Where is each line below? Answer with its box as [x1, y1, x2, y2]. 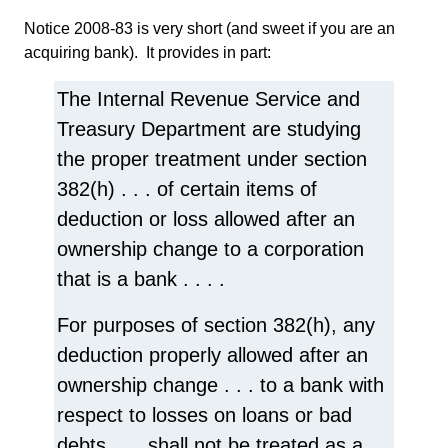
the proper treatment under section [57, 147, 367, 170]
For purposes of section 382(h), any [57, 313, 375, 336]
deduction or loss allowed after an [57, 207, 355, 230]
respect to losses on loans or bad [57, 403, 352, 426]
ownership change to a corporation [57, 237, 364, 260]
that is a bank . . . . [57, 267, 225, 290]
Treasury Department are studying [57, 117, 361, 140]
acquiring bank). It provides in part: [24, 43, 271, 61]
